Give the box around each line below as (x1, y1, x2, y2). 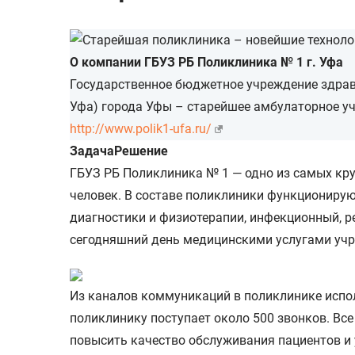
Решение (114, 143, 168, 159)
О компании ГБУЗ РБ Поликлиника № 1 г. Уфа (70, 55, 343, 71)
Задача (70, 143, 114, 159)
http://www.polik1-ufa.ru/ (70, 121, 212, 137)
